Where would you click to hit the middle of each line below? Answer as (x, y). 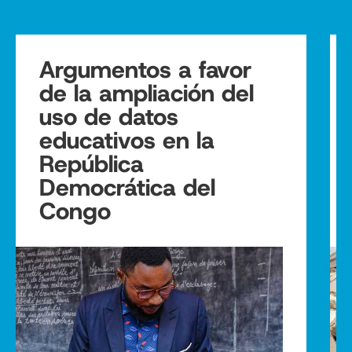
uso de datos (109, 116)
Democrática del (127, 187)
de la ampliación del (147, 93)
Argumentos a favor (145, 69)
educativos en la (127, 140)
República (92, 163)
